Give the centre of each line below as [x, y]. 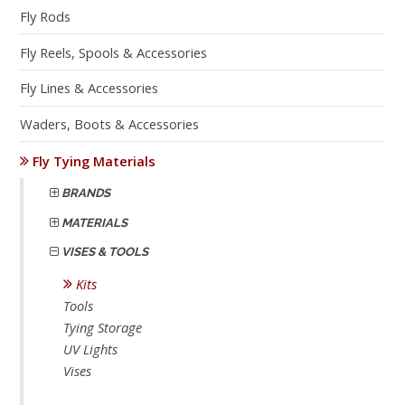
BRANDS [85, 193]
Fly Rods [45, 17]
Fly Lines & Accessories [89, 88]
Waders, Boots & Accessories [109, 124]
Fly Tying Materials [92, 160]
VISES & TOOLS [104, 251]
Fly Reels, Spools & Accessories [113, 52]
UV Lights [90, 349]
